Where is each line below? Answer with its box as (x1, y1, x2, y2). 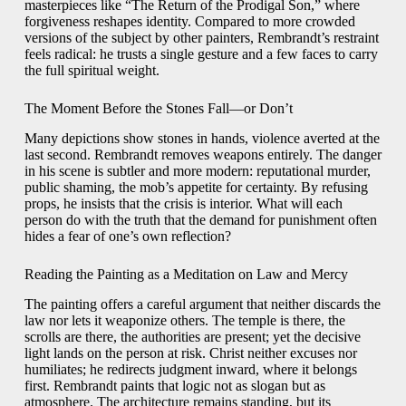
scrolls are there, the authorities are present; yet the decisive (24, 328, 361, 344)
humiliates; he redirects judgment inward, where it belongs (24, 361, 357, 377)
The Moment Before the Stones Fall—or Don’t (24, 101, 293, 117)
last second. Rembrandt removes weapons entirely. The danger (24, 147, 382, 163)
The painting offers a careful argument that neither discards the (24, 295, 381, 312)
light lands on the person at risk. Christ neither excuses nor (24, 344, 357, 361)
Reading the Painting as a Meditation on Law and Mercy (24, 266, 348, 283)
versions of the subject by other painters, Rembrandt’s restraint (24, 30, 379, 46)
